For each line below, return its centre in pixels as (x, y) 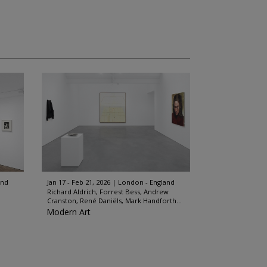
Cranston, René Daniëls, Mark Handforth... (114, 201)
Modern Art (68, 212)
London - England (146, 182)
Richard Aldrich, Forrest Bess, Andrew (108, 192)
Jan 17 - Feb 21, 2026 (78, 182)
